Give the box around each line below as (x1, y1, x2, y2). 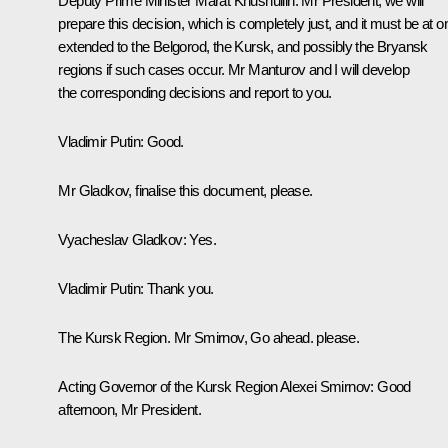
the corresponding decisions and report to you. (58, 84, 332, 102)
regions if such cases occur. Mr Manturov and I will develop (58, 61, 409, 79)
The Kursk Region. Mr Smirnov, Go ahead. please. (58, 329, 360, 347)
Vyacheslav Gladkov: (58, 231, 186, 249)
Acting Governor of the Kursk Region (58, 378, 280, 396)
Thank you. (143, 280, 214, 298)
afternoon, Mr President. (58, 401, 201, 419)
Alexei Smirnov (279, 378, 371, 396)
